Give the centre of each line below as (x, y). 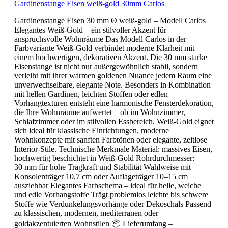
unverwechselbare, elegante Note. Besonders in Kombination (112, 84)
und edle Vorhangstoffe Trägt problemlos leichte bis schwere (111, 194)
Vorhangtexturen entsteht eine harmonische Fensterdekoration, (114, 103)
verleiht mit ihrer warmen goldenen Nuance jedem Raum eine (113, 75)
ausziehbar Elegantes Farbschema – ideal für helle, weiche (108, 185)
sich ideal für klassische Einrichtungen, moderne (92, 130)
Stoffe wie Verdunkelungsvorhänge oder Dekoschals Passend (113, 204)
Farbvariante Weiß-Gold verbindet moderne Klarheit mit (104, 48)
